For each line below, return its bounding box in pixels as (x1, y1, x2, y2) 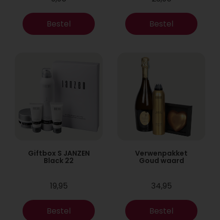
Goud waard (138, 156, 184, 165)
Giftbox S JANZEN (27, 148, 90, 158)
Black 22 (44, 156, 74, 165)
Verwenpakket (135, 148, 188, 158)
